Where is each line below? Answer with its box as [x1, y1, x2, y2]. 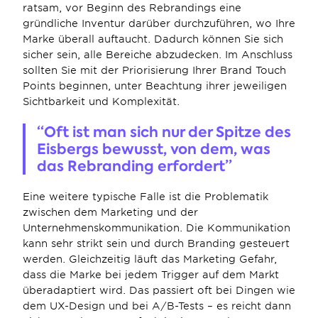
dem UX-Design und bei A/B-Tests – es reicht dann [23, 300, 291, 312]
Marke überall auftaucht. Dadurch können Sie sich [23, 33, 283, 45]
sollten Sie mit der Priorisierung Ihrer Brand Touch [23, 65, 286, 76]
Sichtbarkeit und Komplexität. [23, 96, 180, 107]
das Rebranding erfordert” [37, 156, 232, 176]
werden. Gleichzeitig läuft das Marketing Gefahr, [23, 253, 277, 265]
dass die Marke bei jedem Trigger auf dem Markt [23, 269, 279, 280]
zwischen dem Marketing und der [23, 207, 198, 218]
